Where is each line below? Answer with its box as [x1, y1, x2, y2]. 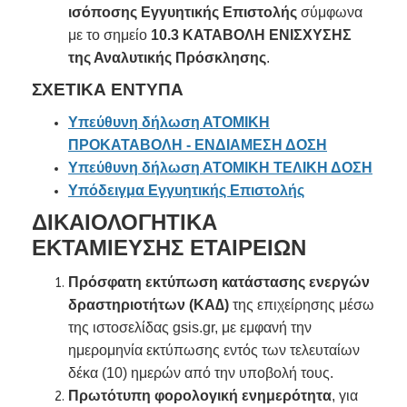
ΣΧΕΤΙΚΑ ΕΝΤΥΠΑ [32, 80, 184, 99]
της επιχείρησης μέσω [233, 297, 374, 313]
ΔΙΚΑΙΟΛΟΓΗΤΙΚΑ [32, 210, 217, 234]
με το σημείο [68, 27, 151, 43]
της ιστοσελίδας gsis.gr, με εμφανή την [68, 320, 312, 335]
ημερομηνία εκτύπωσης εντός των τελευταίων [68, 342, 360, 358]
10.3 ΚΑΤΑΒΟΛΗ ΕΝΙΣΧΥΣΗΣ [151, 27, 352, 43]
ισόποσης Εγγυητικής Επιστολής [68, 5, 297, 20]
